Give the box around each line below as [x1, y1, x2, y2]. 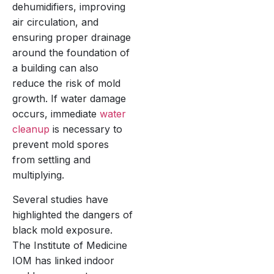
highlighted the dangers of [12, 208, 133, 221]
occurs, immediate [12, 108, 100, 120]
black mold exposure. [12, 223, 113, 236]
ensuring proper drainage [12, 31, 131, 44]
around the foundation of [12, 46, 130, 59]
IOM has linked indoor [12, 254, 114, 267]
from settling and [12, 154, 91, 166]
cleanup [12, 123, 50, 136]
